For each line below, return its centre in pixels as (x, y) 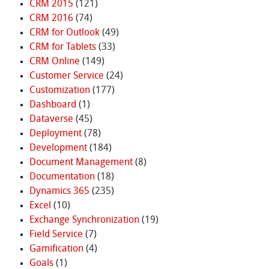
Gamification (56, 249)
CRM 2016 (51, 18)
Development (58, 148)
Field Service (56, 234)
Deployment (55, 134)
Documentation (62, 177)
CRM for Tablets (62, 47)
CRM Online (54, 62)
